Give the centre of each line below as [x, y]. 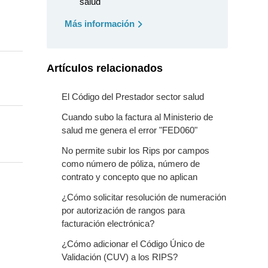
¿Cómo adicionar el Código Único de [133, 244]
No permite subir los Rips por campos [136, 150]
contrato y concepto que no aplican [130, 177]
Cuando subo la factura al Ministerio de [138, 117]
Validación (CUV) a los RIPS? [120, 257]
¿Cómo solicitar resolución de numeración [144, 197]
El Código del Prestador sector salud [133, 97]
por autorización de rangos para [124, 210]
